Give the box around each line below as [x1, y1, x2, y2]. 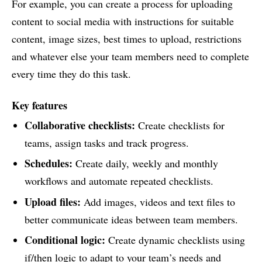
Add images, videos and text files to [80, 194, 235, 209]
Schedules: [24, 156, 73, 171]
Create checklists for [135, 118, 225, 133]
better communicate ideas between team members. [24, 212, 238, 226]
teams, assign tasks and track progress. [24, 136, 189, 150]
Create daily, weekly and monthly [72, 156, 218, 171]
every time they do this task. [12, 66, 131, 81]
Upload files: [24, 194, 81, 209]
